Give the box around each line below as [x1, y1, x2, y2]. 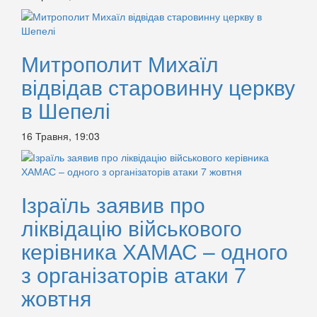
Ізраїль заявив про [21, 189, 205, 219]
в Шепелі [21, 95, 110, 125]
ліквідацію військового [21, 212, 242, 243]
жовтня [21, 282, 91, 313]
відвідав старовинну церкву [21, 71, 295, 102]
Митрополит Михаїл [21, 48, 219, 79]
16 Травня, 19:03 [21, 129, 100, 143]
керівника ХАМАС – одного [21, 236, 288, 266]
